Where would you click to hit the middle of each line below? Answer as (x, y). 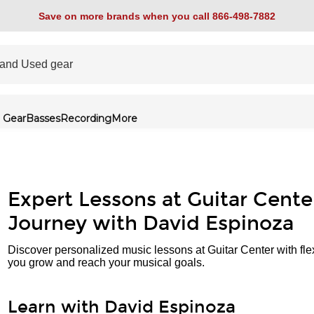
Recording (86, 118)
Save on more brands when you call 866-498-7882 (157, 16)
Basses (43, 118)
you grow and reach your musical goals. (106, 262)
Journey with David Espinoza (151, 224)
